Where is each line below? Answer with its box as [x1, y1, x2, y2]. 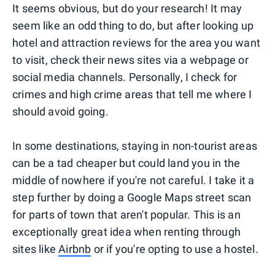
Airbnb [58, 242, 91, 256]
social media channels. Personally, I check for [12, 71, 238, 84]
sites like [12, 242, 59, 256]
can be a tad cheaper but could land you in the [12, 157, 241, 170]
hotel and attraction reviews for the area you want [12, 36, 261, 50]
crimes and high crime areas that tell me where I [12, 88, 252, 101]
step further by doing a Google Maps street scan [12, 191, 252, 204]
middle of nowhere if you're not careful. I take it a [12, 174, 255, 187]
